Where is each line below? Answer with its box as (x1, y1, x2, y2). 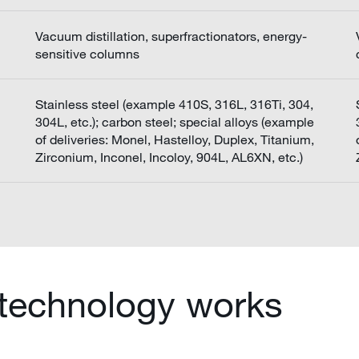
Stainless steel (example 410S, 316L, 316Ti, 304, (35, 96, 313, 112)
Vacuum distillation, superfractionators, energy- (35, 28, 307, 44)
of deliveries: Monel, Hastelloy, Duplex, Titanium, (35, 131, 314, 147)
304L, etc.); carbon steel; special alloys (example (35, 114, 314, 130)
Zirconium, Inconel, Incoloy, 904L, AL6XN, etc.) (35, 149, 303, 165)
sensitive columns (35, 46, 139, 62)
